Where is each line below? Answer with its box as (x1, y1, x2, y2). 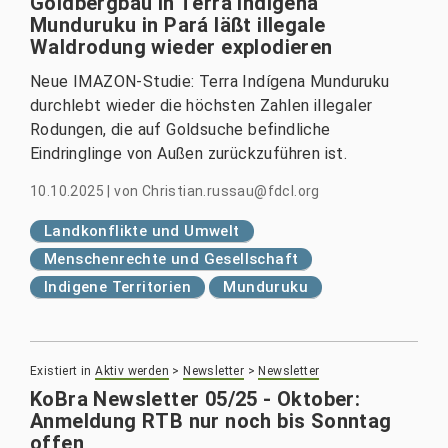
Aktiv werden (95, 363, 170, 378)
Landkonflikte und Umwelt (44, 221, 240, 240)
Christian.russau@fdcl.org (141, 182, 320, 199)
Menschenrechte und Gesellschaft (44, 249, 299, 268)
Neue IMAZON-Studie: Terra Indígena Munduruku (30, 71, 390, 91)
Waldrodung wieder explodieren (30, 34, 333, 59)
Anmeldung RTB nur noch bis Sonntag (30, 408, 392, 433)
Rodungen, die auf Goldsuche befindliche (30, 119, 331, 139)
